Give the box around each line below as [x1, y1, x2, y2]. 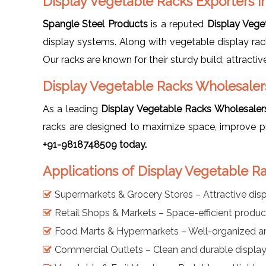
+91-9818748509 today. [43, 138, 147, 150]
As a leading [43, 103, 102, 115]
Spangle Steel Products [43, 18, 148, 30]
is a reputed [147, 18, 207, 30]
